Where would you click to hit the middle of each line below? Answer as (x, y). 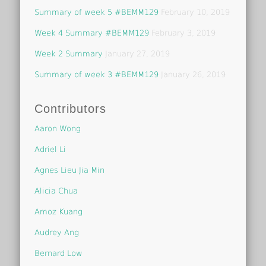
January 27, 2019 (138, 53)
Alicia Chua (56, 191)
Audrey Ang (57, 232)
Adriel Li (50, 149)
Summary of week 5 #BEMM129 (97, 12)
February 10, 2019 (196, 12)
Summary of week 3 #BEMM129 (97, 74)
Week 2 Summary (69, 53)
